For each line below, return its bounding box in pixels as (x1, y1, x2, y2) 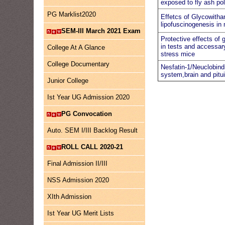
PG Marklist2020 (47, 11, 96, 18)
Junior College (47, 77, 89, 84)
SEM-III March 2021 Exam (61, 27, 141, 35)
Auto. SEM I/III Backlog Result (47, 127, 138, 134)
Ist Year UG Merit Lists (47, 209, 115, 217)
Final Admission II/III (47, 160, 108, 167)
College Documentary (47, 60, 110, 68)
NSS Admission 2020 (47, 176, 109, 184)
